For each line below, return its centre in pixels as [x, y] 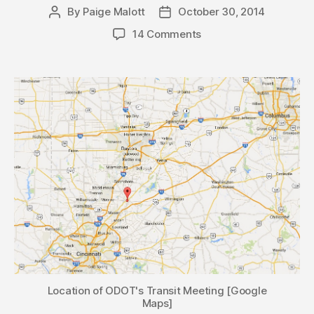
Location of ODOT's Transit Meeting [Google [157, 291]
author [70, 27]
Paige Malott [114, 11]
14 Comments [167, 34]
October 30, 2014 [222, 11]
